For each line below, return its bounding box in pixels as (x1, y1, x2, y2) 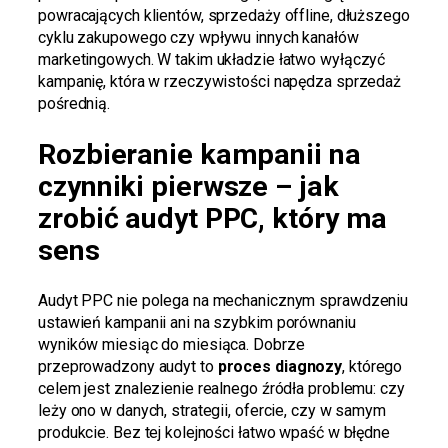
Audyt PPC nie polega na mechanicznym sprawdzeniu (38, 291, 409, 311)
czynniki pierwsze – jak (38, 169, 339, 203)
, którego (342, 357, 403, 377)
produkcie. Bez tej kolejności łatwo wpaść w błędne (38, 423, 390, 443)
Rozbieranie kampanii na (38, 137, 361, 171)
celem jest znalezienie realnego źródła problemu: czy (38, 379, 405, 399)
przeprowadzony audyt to (38, 357, 218, 377)
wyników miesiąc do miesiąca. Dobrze (38, 335, 305, 355)
